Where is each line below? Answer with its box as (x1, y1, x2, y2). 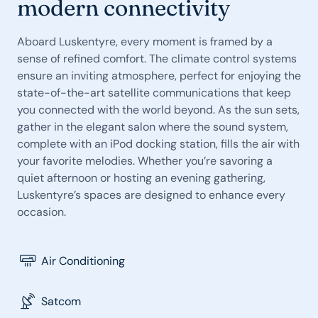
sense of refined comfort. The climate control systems (17, 51, 297, 66)
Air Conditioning (41, 253, 126, 268)
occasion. (17, 204, 66, 219)
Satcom (41, 293, 82, 309)
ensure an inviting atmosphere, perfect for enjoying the (17, 68, 301, 83)
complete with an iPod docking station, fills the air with (17, 136, 300, 151)
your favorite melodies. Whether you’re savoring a (17, 153, 273, 168)
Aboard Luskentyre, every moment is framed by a (17, 34, 273, 49)
